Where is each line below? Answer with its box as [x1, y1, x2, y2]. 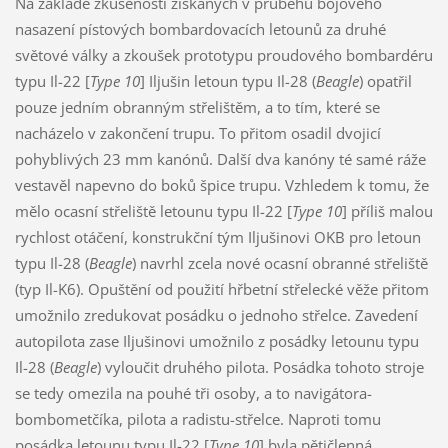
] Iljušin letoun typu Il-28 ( [139, 70, 316, 91]
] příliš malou [341, 200, 433, 221]
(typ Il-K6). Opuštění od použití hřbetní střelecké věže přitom [14, 278, 429, 299]
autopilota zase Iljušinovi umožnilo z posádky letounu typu [14, 330, 419, 351]
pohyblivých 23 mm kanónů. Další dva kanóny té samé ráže [14, 148, 426, 169]
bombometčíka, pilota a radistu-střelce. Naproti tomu [14, 408, 381, 429]
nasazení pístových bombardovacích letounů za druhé [14, 18, 386, 39]
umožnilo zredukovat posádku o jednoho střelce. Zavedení [14, 304, 418, 325]
